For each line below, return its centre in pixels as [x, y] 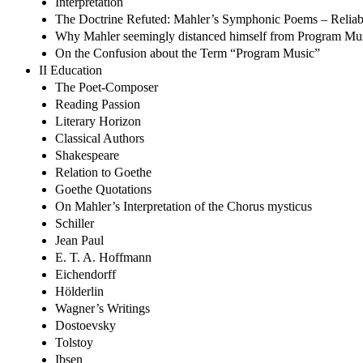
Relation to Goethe [103, 172]
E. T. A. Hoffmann [103, 257]
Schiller [75, 223]
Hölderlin [79, 291]
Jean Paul [79, 240]
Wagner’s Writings [102, 308]
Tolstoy [74, 342]
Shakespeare [87, 155]
